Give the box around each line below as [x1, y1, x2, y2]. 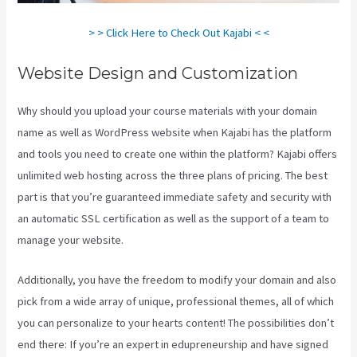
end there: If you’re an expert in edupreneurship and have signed [18, 337, 329, 352]
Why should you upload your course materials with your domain [18, 103, 318, 118]
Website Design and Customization [18, 63, 299, 83]
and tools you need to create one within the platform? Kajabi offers [18, 146, 338, 161]
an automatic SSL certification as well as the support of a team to [18, 210, 330, 226]
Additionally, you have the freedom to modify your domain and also [18, 273, 337, 288]
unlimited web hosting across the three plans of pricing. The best [18, 167, 328, 182]
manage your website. [18, 232, 124, 247]
